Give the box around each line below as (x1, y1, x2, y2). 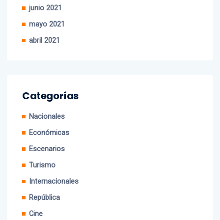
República (29, 183, 60, 192)
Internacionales (29, 166, 79, 175)
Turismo (29, 150, 55, 159)
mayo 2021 (29, 9, 65, 18)
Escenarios (29, 134, 65, 143)
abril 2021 (29, 26, 60, 34)
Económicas (29, 118, 69, 127)
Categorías (22, 78, 79, 92)
